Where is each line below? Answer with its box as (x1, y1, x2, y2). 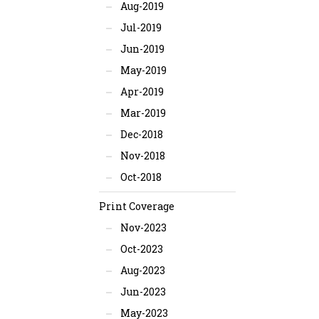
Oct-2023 (120, 242, 163, 256)
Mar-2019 (120, 106, 166, 120)
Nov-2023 (120, 221, 167, 234)
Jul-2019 (120, 21, 162, 34)
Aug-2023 (120, 263, 165, 277)
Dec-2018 (120, 127, 163, 141)
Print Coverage (98, 199, 174, 213)
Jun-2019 (120, 42, 164, 56)
